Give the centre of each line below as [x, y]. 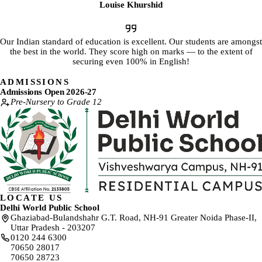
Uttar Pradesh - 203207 [53, 227]
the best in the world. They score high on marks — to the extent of [131, 52]
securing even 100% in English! [131, 62]
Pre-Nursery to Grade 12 [56, 102]
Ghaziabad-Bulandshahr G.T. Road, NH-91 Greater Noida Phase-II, [134, 217]
